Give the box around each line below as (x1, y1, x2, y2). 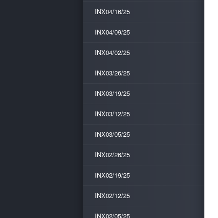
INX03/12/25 (95, 109, 130, 118)
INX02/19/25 (95, 170, 130, 180)
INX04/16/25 (95, 7, 130, 16)
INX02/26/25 (95, 150, 130, 159)
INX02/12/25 (95, 191, 130, 200)
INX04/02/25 (95, 48, 130, 57)
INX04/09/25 (95, 27, 130, 36)
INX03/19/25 (95, 89, 130, 98)
